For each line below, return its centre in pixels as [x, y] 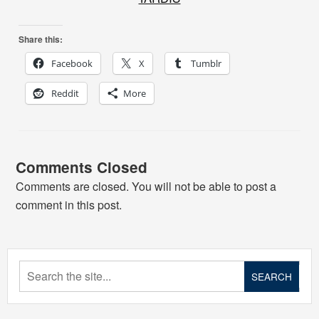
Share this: [41, 39]
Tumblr [206, 63]
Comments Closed [82, 167]
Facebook [72, 63]
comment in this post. [69, 204]
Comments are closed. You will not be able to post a [146, 186]
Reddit [65, 93]
